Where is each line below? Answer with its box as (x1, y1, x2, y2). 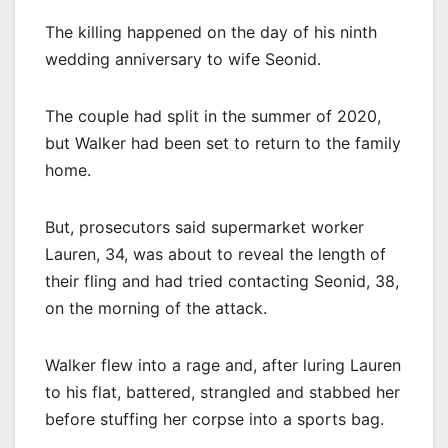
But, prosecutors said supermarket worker (45, 216, 364, 237)
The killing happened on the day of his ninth (45, 21, 377, 42)
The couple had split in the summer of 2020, (45, 105, 381, 126)
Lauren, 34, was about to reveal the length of (45, 243, 386, 264)
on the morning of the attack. (45, 297, 267, 318)
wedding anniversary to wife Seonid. (45, 48, 321, 69)
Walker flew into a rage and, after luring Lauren (45, 354, 401, 375)
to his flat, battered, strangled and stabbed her (45, 381, 400, 402)
